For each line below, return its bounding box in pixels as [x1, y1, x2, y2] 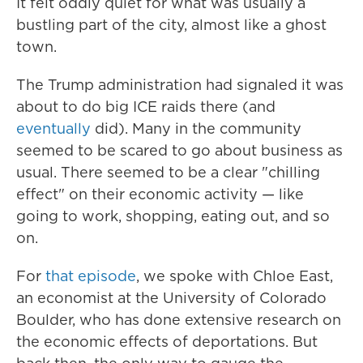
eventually [16, 118, 91, 139]
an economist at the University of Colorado [16, 288, 327, 308]
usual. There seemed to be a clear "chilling [16, 162, 320, 182]
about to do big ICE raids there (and [16, 96, 275, 117]
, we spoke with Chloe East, [136, 266, 333, 286]
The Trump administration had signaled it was [16, 75, 344, 95]
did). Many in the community [91, 118, 301, 139]
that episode [45, 266, 136, 286]
